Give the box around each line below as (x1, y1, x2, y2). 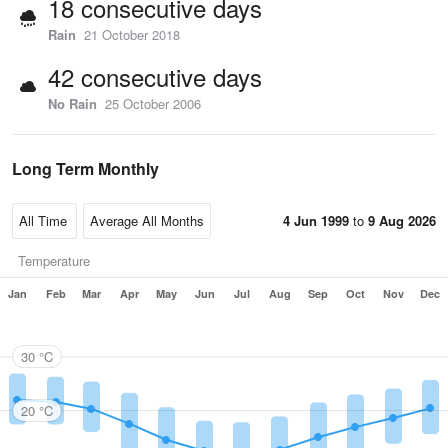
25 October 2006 (105, 94, 201, 113)
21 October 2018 (84, 25, 180, 44)
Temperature (18, 251, 90, 270)
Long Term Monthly (12, 157, 159, 180)
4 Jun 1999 (283, 211, 349, 230)
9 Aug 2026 (368, 211, 436, 230)
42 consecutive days (48, 59, 262, 94)
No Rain (48, 94, 97, 113)
